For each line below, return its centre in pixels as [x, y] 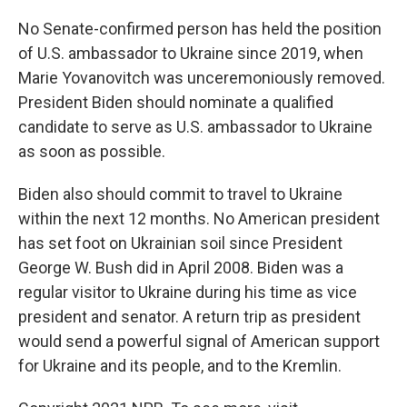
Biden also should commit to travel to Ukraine [180, 194]
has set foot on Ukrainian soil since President [180, 243]
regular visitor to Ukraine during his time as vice [188, 292]
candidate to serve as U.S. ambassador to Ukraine [195, 127]
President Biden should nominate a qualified [176, 102]
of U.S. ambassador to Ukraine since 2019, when [191, 53]
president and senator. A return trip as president [189, 317]
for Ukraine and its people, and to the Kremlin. [180, 366]
